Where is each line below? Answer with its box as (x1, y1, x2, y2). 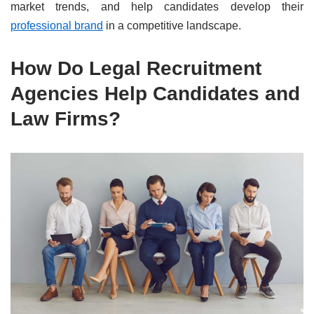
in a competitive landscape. (103, 20, 241, 32)
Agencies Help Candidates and (11, 83, 300, 105)
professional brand (11, 20, 103, 32)
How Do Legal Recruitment (11, 57, 261, 80)
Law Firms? (11, 108, 121, 130)
